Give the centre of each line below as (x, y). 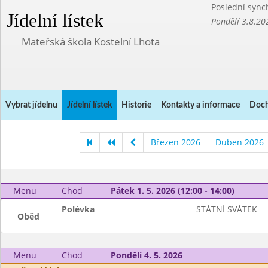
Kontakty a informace (200, 105)
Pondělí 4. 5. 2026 (146, 255)
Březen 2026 (175, 142)
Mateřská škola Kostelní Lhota (91, 42)
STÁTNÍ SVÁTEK (226, 209)
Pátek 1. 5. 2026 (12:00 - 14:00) (172, 191)
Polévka (78, 209)
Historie (136, 105)
